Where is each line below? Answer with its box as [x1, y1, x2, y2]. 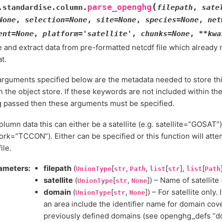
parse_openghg [87, 2, 152, 12]
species [145, 15, 176, 24]
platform [43, 29, 78, 38]
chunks [141, 29, 167, 38]
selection [25, 15, 65, 24]
